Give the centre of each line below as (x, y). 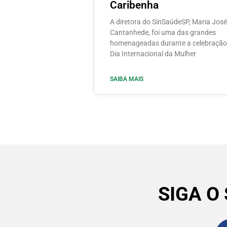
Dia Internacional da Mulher (153, 53)
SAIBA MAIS (127, 79)
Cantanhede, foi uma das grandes (163, 32)
